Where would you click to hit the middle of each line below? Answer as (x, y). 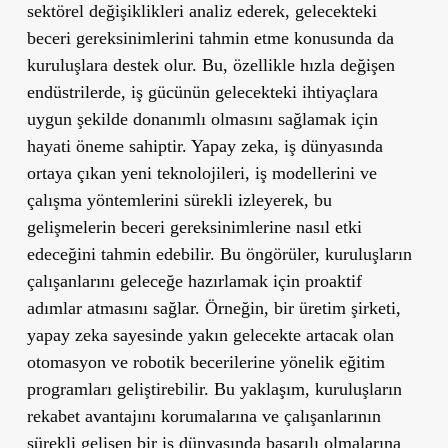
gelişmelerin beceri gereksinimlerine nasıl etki (194, 226)
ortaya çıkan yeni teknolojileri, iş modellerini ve (201, 172)
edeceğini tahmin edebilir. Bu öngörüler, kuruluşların (219, 253)
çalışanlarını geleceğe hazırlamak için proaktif (194, 280)
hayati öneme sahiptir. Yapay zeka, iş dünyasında (204, 145)
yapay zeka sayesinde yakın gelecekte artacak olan (210, 334)
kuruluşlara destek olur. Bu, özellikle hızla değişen (210, 64)
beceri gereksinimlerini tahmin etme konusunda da (210, 37)
